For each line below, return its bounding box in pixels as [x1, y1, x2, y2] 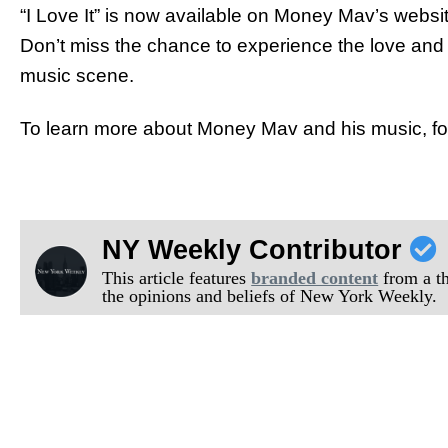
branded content [251, 267, 379, 288]
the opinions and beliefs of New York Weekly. [102, 285, 438, 306]
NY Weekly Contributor [102, 234, 411, 265]
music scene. [20, 65, 134, 87]
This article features [102, 267, 252, 288]
